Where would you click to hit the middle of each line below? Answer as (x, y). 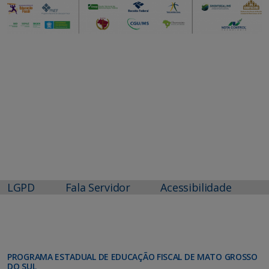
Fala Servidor (98, 188)
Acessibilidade (196, 188)
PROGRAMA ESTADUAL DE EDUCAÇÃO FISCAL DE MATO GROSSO (132, 257)
